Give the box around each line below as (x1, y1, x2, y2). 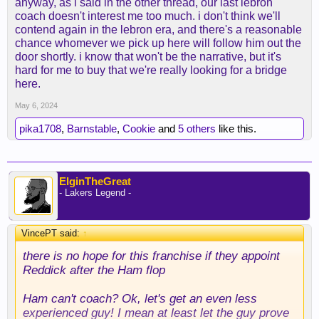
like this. (216, 122, 256, 135)
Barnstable (67, 122, 117, 135)
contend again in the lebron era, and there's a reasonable (15, 23, 302, 36)
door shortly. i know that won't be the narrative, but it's (15, 51, 281, 63)
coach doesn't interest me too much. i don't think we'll (15, 10, 281, 22)
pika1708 (19, 122, 61, 135)
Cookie (122, 122, 155, 135)
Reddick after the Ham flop (23, 263, 165, 277)
